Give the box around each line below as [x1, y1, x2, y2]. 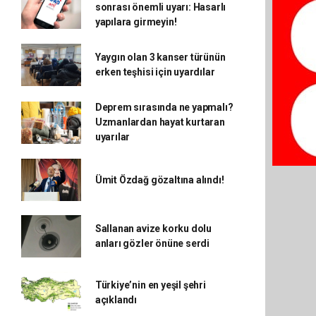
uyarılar [95, 131, 130, 142]
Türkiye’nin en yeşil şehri [95, 279, 206, 291]
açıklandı [95, 294, 138, 305]
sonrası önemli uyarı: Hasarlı [95, 1, 226, 13]
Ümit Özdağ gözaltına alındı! [95, 174, 224, 186]
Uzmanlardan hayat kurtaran [95, 116, 225, 128]
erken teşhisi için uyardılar [95, 66, 215, 78]
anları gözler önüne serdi [95, 238, 210, 249]
